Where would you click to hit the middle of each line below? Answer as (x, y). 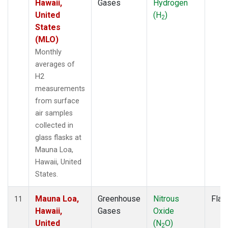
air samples (54, 113)
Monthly (48, 52)
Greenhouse (119, 198)
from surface (57, 101)
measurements (60, 89)
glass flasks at (58, 137)
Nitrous (166, 198)
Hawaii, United (58, 162)
